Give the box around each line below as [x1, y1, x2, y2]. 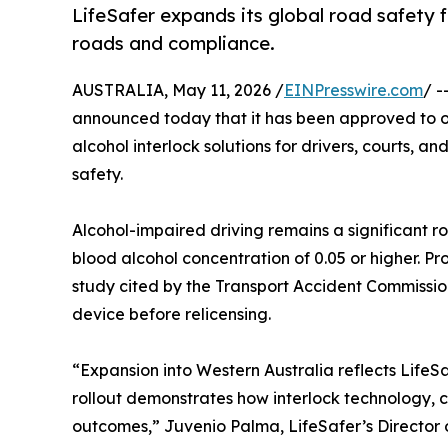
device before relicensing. [72, 304, 271, 325]
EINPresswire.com [284, 80, 423, 101]
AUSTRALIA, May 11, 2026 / [72, 80, 284, 101]
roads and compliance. [72, 32, 275, 55]
